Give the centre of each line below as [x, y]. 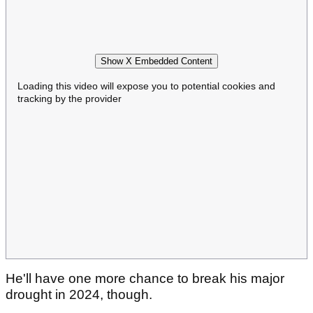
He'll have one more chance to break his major [145, 279]
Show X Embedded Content [156, 61]
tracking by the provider [70, 98]
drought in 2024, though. [81, 295]
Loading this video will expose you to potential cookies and [146, 86]
